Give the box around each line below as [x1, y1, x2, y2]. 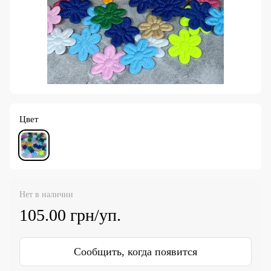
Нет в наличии [19, 190, 73, 200]
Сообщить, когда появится [74, 246, 197, 258]
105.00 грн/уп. [19, 206, 121, 225]
